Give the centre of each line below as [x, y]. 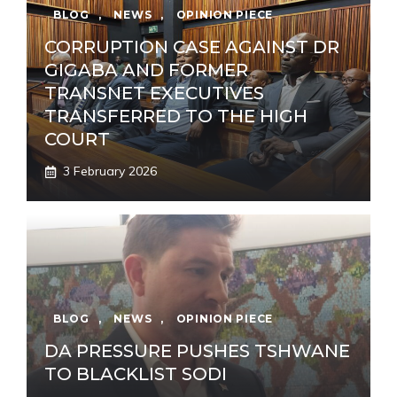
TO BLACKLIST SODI [136, 374]
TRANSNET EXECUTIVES [154, 93]
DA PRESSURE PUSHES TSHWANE [197, 351]
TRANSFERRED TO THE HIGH [176, 117]
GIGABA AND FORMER [146, 70]
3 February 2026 [110, 171]
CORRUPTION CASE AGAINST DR [192, 47]
